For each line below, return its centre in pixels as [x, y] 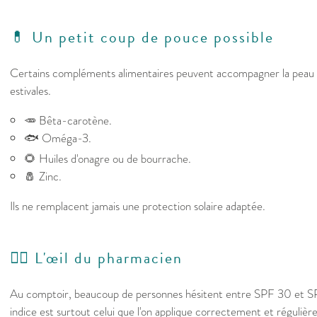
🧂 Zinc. [43, 177]
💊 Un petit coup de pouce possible [142, 38]
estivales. [30, 91]
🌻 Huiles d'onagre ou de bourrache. [108, 159]
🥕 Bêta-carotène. [68, 121]
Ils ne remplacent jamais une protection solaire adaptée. [138, 207]
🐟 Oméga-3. [58, 139]
